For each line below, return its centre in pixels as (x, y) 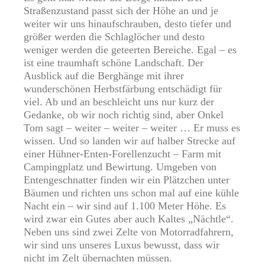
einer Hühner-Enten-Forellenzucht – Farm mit (122, 154)
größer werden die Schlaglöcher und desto (114, 37)
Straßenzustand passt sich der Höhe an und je (121, 11)
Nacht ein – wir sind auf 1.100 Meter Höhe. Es (125, 206)
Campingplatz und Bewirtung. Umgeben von (120, 167)
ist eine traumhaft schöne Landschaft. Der (114, 63)
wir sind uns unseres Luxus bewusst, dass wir (122, 245)
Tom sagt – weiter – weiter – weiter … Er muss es (132, 128)
